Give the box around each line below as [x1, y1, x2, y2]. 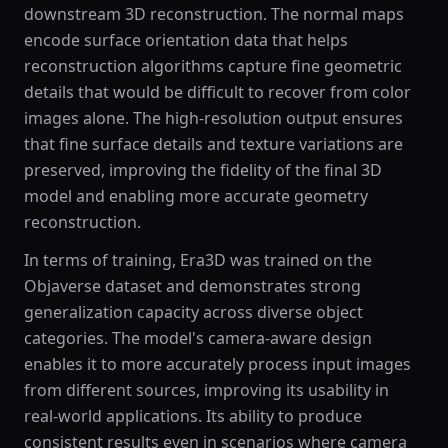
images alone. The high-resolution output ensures [24, 107, 403, 129]
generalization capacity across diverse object [24, 301, 363, 323]
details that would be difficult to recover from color [24, 81, 411, 103]
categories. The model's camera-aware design [24, 327, 372, 349]
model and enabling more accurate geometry [24, 185, 368, 207]
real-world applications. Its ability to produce [24, 405, 362, 427]
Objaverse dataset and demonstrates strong [24, 275, 361, 297]
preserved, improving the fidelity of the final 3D [24, 159, 382, 181]
